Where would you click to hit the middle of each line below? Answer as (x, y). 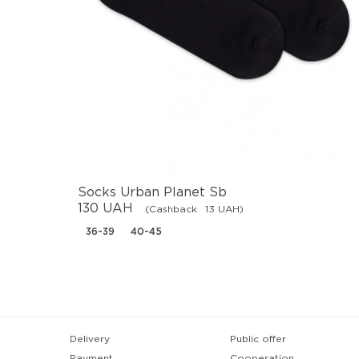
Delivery (90, 339)
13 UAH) (224, 209)
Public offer (258, 339)
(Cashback (171, 209)
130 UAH (105, 209)
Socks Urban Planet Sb (152, 193)
